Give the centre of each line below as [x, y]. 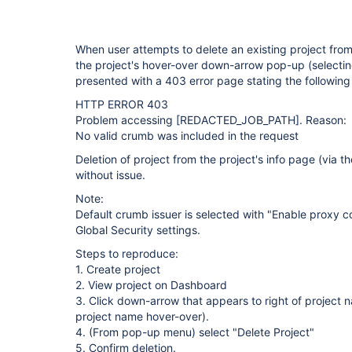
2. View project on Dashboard [151, 285]
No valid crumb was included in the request [187, 136]
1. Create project [118, 269]
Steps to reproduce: [127, 253]
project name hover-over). [142, 316]
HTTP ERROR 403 [122, 104]
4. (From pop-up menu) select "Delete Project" [195, 332]
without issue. [110, 175]
